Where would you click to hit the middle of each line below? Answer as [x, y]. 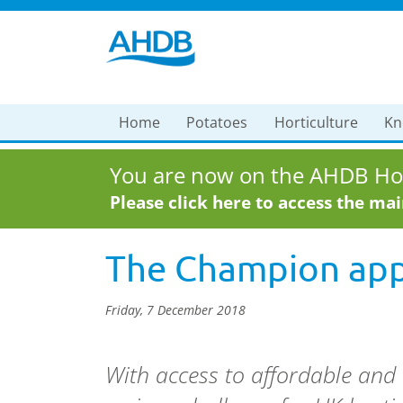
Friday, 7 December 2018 [175, 310]
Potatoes [217, 122]
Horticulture [316, 122]
